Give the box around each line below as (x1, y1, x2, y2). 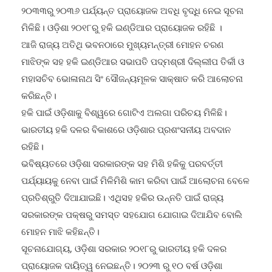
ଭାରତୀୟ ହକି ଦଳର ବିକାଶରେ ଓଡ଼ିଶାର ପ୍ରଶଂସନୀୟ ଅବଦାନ (21, 123, 231, 135)
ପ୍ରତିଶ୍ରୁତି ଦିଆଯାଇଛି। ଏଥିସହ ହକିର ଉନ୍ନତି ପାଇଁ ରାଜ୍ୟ (21, 191, 223, 203)
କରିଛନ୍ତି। (21, 89, 56, 101)
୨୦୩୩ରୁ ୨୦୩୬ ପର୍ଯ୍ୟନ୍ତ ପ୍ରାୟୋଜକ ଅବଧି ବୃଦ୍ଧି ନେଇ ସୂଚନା (21, 4, 243, 16)
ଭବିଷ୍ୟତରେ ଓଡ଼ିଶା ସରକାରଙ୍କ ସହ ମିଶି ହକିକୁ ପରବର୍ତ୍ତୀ (21, 157, 223, 169)
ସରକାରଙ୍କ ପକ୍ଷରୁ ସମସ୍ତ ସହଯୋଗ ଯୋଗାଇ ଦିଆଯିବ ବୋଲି (21, 208, 242, 220)
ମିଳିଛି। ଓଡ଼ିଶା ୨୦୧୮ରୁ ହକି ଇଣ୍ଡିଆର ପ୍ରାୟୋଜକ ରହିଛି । (21, 21, 222, 33)
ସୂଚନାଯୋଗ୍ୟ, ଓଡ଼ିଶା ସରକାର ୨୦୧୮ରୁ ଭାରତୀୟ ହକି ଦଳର (21, 242, 226, 254)
